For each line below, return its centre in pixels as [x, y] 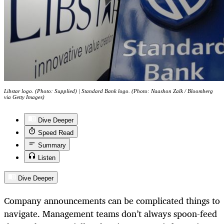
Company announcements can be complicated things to [112, 200]
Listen [47, 158]
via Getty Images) [24, 97]
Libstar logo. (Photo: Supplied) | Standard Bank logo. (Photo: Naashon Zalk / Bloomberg [108, 91]
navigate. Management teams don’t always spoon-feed [110, 213]
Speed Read [56, 133]
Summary [52, 145]
